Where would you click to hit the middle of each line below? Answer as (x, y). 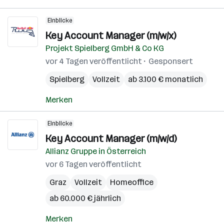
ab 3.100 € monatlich (165, 79)
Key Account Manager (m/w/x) (111, 35)
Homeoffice (132, 182)
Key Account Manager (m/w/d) (111, 138)
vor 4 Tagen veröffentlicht (94, 61)
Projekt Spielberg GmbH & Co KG (105, 48)
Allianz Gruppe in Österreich (96, 151)
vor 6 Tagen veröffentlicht (93, 164)
